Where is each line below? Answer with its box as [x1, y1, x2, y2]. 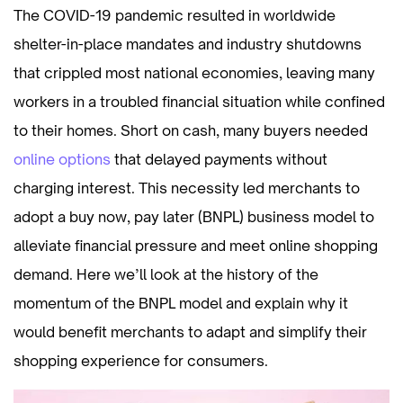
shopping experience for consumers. [13, 352, 268, 370]
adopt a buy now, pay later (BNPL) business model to [13, 208, 374, 226]
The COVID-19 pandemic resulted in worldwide [13, 6, 336, 24]
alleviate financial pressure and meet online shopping [13, 237, 378, 255]
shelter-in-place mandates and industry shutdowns [13, 35, 362, 53]
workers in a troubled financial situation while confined [13, 93, 385, 111]
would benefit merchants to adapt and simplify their [13, 323, 367, 341]
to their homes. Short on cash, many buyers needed [13, 121, 368, 139]
